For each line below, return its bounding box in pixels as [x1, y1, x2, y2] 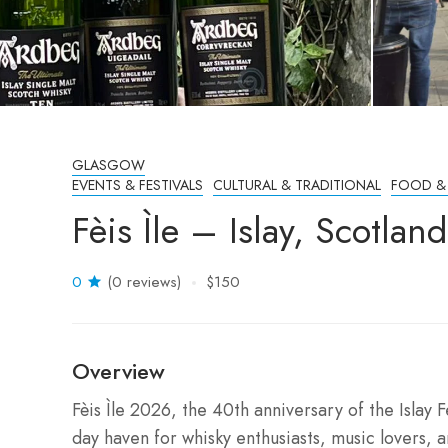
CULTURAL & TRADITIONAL [213, 175, 381, 195]
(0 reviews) [107, 271, 181, 293]
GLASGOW [72, 155, 145, 175]
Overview [72, 355, 165, 387]
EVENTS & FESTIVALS [72, 175, 203, 195]
